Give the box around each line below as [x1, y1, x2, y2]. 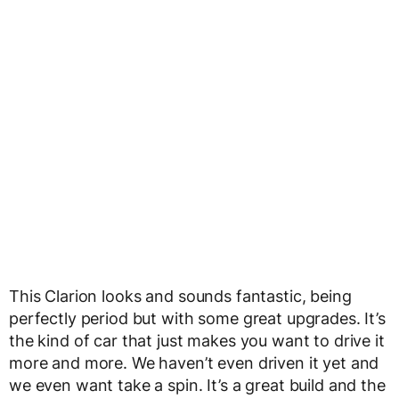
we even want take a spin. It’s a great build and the [9, 376, 386, 395]
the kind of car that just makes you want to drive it [9, 331, 385, 350]
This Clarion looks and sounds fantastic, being [9, 287, 352, 305]
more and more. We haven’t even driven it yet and [9, 354, 379, 372]
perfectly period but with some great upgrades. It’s [9, 309, 386, 328]
